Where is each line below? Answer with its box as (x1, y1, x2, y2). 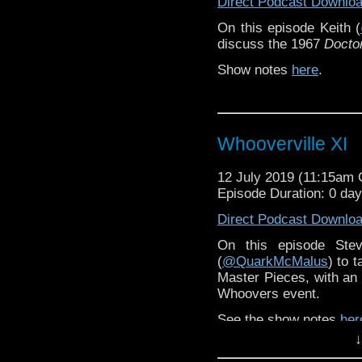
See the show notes (217, 311, 340, 327)
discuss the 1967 (217, 36, 324, 52)
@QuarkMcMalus (222, 253, 328, 269)
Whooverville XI (217, 133, 347, 154)
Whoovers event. (217, 285, 320, 301)
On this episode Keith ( (217, 19, 360, 36)
